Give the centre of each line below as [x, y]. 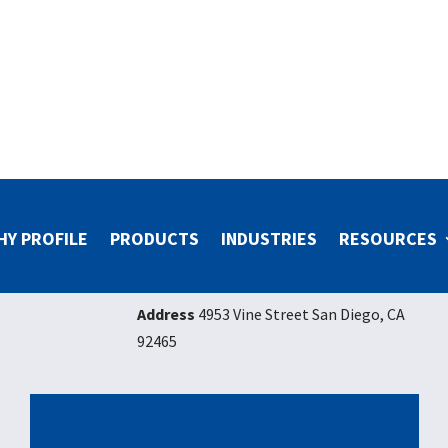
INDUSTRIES [269, 239]
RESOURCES [388, 239]
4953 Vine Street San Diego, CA [299, 314]
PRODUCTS [155, 239]
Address [165, 314]
